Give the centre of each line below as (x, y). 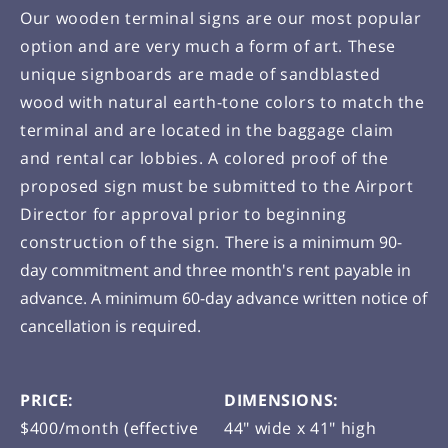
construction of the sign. (122, 242)
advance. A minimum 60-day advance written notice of (223, 298)
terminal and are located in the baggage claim (207, 130)
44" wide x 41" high (300, 428)
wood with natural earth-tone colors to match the (222, 102)
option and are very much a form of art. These (208, 46)
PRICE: (47, 400)
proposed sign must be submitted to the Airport (217, 186)
